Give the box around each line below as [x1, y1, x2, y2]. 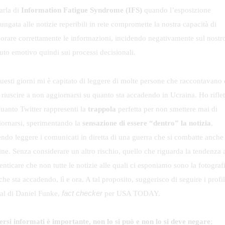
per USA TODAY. [102, 189, 160, 197]
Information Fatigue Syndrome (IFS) [21, 6, 144, 15]
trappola [88, 104, 116, 113]
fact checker [62, 188, 102, 197]
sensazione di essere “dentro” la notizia [82, 119, 211, 127]
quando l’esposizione [144, 6, 211, 15]
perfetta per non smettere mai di [116, 104, 217, 113]
